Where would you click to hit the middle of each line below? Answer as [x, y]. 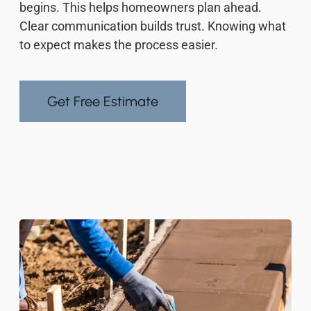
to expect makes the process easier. [119, 44]
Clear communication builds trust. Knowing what [153, 26]
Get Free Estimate [103, 101]
